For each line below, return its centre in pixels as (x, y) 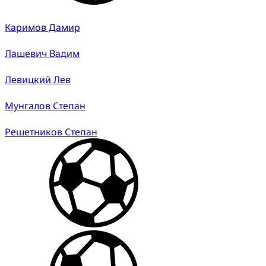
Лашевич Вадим (42, 53)
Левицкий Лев (38, 79)
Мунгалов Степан (45, 105)
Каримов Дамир (42, 27)
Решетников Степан (51, 132)
